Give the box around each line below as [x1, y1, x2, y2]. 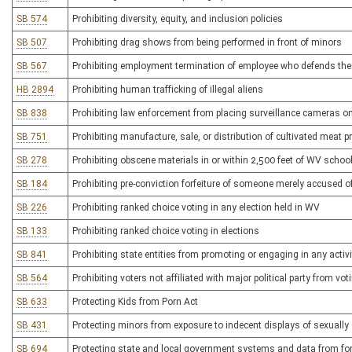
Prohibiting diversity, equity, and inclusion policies [72, 13, 283, 24]
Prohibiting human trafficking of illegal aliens [72, 84, 263, 95]
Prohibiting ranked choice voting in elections [72, 225, 259, 236]
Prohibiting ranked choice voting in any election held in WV [72, 202, 320, 213]
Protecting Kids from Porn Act [72, 296, 198, 307]
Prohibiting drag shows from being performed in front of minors [72, 37, 342, 48]
